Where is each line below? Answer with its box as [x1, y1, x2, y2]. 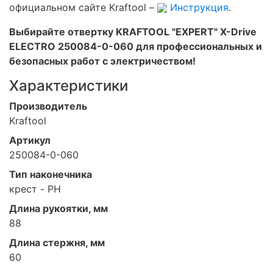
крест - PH [9, 182, 61, 195]
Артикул [9, 133, 51, 146]
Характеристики [9, 76, 128, 94]
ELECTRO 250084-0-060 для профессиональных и [9, 40, 262, 52]
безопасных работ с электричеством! [9, 54, 196, 67]
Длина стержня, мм [9, 236, 105, 249]
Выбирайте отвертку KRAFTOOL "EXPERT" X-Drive [9, 25, 257, 38]
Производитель [9, 99, 87, 112]
